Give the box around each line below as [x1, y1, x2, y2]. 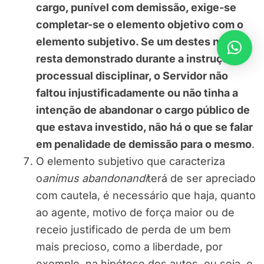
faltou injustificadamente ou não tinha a [36, 87, 238, 100]
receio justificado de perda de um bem [36, 223, 231, 236]
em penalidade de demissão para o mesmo [36, 138, 252, 151]
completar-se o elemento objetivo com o [36, 18, 243, 31]
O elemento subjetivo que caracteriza [36, 155, 225, 168]
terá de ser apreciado [147, 172, 256, 185]
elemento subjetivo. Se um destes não [36, 35, 232, 48]
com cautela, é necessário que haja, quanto [36, 189, 256, 202]
